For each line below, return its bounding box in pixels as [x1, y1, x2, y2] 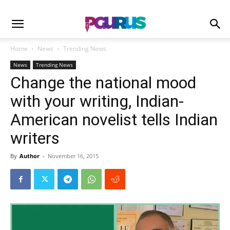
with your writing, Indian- [10, 91, 184, 111]
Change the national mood [10, 73, 196, 92]
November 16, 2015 [48, 152, 99, 160]
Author [20, 152, 40, 160]
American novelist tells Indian [10, 110, 218, 129]
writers [10, 128, 60, 148]
